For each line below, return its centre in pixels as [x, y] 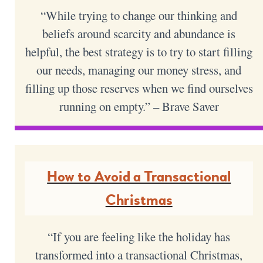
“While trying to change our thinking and [139, 15]
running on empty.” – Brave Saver [139, 106]
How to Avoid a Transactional [139, 176]
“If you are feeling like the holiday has [139, 236]
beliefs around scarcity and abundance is [139, 33]
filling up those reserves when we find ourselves [139, 88]
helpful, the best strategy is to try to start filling [139, 51]
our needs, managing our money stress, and [139, 70]
